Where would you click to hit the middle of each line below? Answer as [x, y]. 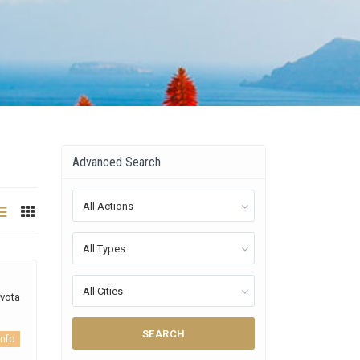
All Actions [108, 206]
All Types [104, 249]
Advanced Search [117, 162]
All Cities [103, 291]
